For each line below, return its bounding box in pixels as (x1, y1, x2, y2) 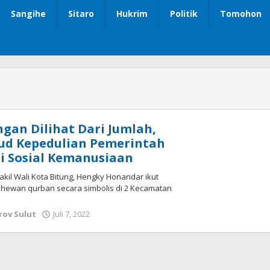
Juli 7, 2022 (53, 209, 90, 220)
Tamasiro (96, 231, 134, 243)
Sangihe (11, 8, 46, 20)
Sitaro (68, 8, 94, 20)
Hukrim (116, 8, 148, 20)
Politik (170, 8, 198, 20)
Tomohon (220, 8, 262, 20)
